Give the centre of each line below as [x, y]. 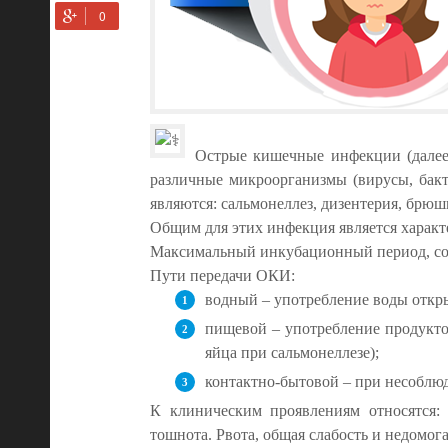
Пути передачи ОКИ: [222, 275]
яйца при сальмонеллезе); [292, 352]
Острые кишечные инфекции [298, 155]
